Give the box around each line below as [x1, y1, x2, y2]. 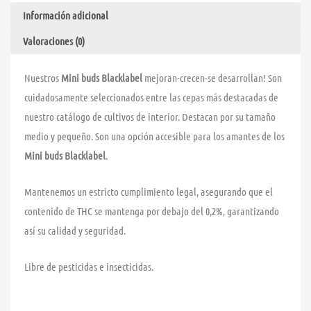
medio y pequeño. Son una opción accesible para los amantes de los [24, 130, 285, 143]
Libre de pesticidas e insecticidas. [24, 260, 153, 274]
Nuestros [24, 72, 61, 85]
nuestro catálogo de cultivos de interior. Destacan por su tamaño [24, 110, 276, 124]
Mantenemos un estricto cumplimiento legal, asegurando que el [24, 185, 273, 199]
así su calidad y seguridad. [24, 224, 126, 237]
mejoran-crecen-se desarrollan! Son [144, 72, 282, 85]
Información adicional [22, 9, 108, 22]
